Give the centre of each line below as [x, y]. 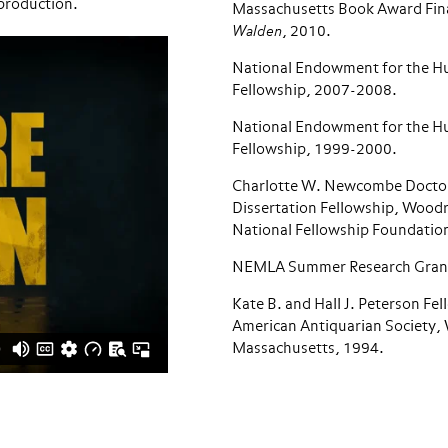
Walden [256, 31]
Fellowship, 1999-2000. [314, 149]
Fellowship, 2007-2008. [314, 90]
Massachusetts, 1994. [307, 348]
